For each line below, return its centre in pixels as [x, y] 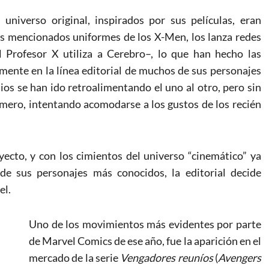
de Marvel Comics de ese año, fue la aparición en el [145, 240]
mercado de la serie [75, 257]
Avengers [239, 257]
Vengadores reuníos [167, 257]
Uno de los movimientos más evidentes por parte [145, 224]
